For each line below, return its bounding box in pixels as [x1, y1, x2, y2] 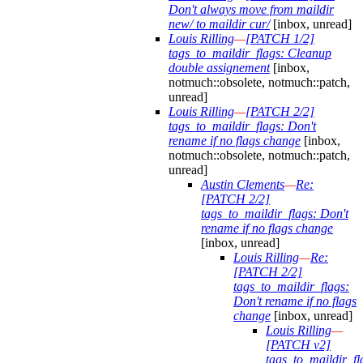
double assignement [169, 61, 270, 75]
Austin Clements [201, 177, 284, 192]
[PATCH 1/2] [246, 32, 314, 46]
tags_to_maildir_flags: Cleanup [169, 46, 331, 61]
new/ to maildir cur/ [169, 17, 270, 32]
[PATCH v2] [266, 338, 331, 352]
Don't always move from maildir [169, 2, 334, 17]
